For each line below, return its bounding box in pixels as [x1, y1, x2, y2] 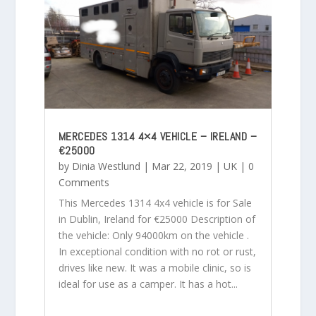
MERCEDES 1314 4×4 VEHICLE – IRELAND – [58, 128, 257, 144]
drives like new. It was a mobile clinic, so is [58, 260, 251, 274]
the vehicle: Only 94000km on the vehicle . [58, 228, 249, 242]
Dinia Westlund [71, 159, 140, 173]
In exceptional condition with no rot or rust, [58, 244, 256, 258]
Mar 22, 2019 [151, 159, 212, 173]
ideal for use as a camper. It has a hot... [58, 276, 238, 291]
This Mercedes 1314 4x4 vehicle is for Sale [58, 195, 252, 209]
